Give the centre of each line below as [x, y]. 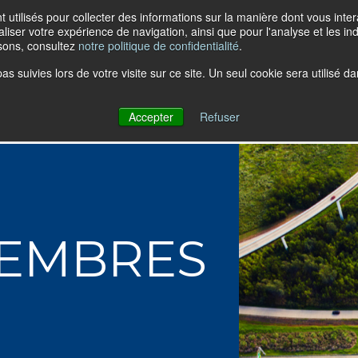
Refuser [220, 117]
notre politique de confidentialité [159, 46]
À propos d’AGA [169, 96]
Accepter [151, 117]
